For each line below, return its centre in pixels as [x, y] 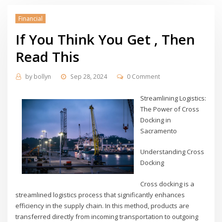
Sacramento [159, 131]
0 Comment [144, 77]
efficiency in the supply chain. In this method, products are [103, 205]
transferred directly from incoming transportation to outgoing [107, 216]
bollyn [42, 77]
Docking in [156, 120]
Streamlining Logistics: [173, 98]
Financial [30, 18]
